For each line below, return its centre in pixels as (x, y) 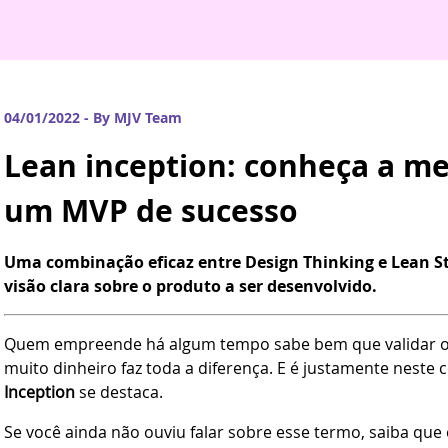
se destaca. (119, 391)
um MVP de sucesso (151, 210)
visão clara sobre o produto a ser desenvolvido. (190, 285)
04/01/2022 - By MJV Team (93, 118)
